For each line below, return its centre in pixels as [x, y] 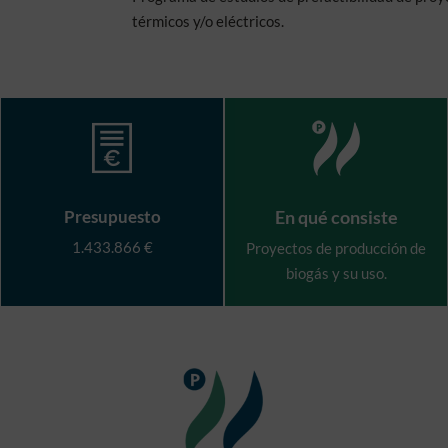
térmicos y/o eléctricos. [208, 21]
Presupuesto [112, 216]
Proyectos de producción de [336, 247]
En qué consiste [336, 216]
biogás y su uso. [336, 272]
